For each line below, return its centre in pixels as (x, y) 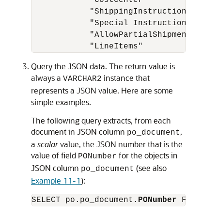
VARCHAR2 (82, 79)
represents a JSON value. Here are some (102, 90)
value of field (54, 155)
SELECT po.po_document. (85, 200)
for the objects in (147, 155)
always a (47, 78)
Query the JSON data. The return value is (103, 66)
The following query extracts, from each (101, 120)
